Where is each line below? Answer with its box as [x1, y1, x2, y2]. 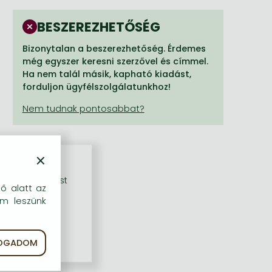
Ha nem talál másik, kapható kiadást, [22, 68, 191, 81]
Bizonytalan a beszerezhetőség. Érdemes [22, 42, 206, 55]
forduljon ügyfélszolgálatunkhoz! [22, 81, 171, 93]
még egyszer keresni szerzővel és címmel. [22, 55, 208, 68]
